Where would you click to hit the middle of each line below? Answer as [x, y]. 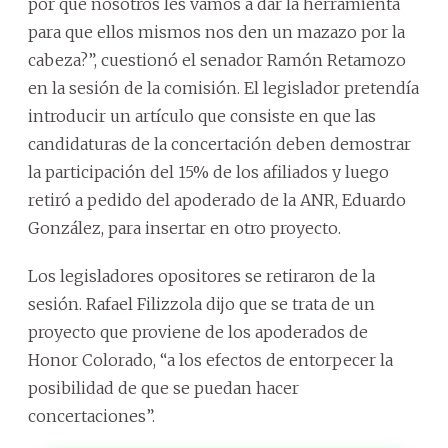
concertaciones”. [91, 415]
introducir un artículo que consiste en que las [202, 115]
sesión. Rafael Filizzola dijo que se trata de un [201, 303]
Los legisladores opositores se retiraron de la [201, 275]
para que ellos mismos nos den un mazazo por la [216, 31]
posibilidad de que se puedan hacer [163, 387]
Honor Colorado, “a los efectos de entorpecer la [210, 359]
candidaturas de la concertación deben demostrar [219, 143]
